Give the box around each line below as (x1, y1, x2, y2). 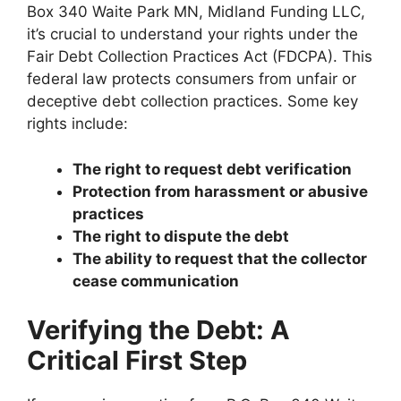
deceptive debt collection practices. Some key (27, 92, 358, 111)
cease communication (73, 271, 239, 290)
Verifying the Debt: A (27, 314, 290, 346)
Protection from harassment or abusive (73, 182, 368, 200)
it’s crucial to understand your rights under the (27, 25, 358, 44)
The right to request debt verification (73, 159, 352, 178)
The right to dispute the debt (73, 226, 289, 245)
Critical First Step (27, 345, 247, 377)
